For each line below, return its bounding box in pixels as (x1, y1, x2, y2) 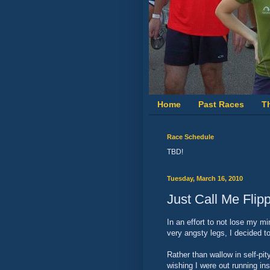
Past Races (198, 99, 244, 110)
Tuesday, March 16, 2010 (167, 174, 243, 182)
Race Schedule (167, 133, 214, 140)
